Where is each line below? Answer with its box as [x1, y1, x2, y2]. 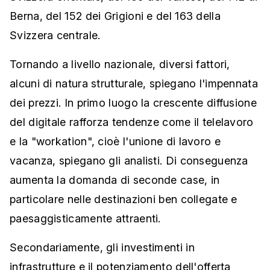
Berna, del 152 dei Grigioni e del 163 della [10, 10, 221, 22]
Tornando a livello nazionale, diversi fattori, [10, 58, 230, 71]
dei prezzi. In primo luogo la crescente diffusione [10, 96, 257, 109]
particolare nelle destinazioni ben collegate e [10, 193, 237, 206]
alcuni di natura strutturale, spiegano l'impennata [10, 77, 258, 90]
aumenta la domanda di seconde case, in [10, 174, 220, 186]
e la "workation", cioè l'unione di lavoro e [10, 135, 221, 148]
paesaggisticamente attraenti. [10, 212, 161, 225]
